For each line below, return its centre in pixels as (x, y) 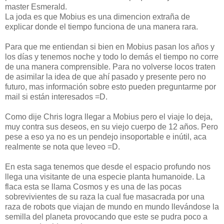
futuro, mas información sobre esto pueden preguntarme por (110, 86)
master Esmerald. (36, 6)
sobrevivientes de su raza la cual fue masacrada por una (105, 196)
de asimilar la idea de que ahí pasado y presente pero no (105, 76)
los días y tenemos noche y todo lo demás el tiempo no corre (112, 56)
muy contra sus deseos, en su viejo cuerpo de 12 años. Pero (111, 126)
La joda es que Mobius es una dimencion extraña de (97, 16)
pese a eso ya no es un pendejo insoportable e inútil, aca (106, 136)
